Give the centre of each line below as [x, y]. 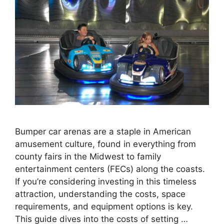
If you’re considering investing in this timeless [106, 182]
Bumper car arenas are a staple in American [103, 132]
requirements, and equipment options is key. [104, 207]
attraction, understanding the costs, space [100, 194]
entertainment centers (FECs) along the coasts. [110, 169]
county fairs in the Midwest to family [88, 157]
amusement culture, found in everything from [105, 144]
